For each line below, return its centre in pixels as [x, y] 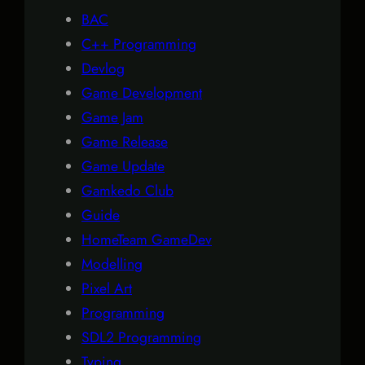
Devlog [103, 68]
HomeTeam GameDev [147, 239]
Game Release [125, 141]
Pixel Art [107, 288]
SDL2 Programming [141, 337]
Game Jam [112, 117]
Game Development [142, 92]
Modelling [112, 264]
